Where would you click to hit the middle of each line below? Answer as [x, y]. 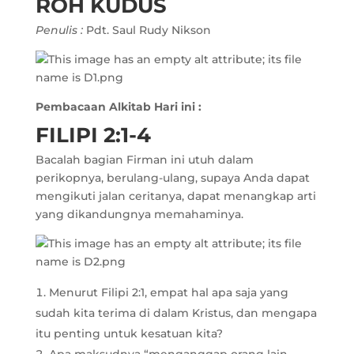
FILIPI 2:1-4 [93, 136]
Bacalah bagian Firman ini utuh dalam [144, 160]
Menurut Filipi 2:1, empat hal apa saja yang [168, 293]
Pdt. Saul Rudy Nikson [148, 30]
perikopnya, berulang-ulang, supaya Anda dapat [172, 178]
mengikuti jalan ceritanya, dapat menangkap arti [175, 196]
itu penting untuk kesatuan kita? [129, 334]
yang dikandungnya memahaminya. [139, 215]
